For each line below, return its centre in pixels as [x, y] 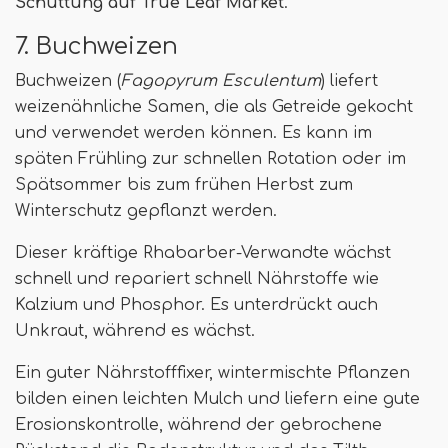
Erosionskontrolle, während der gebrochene [198, 424]
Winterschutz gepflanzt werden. [146, 210]
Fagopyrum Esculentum [221, 80]
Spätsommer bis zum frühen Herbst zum [184, 184]
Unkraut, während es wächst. [135, 330]
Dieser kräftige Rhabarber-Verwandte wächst [203, 252]
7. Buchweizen [96, 45]
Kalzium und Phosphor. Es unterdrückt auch [196, 304]
